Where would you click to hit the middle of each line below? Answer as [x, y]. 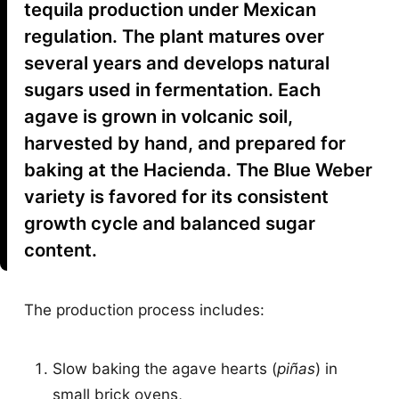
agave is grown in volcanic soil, [159, 117]
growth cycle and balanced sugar [170, 224]
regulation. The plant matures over [175, 37]
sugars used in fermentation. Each [173, 90]
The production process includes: [145, 309]
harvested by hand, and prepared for [185, 143]
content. [61, 250]
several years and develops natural [177, 63]
